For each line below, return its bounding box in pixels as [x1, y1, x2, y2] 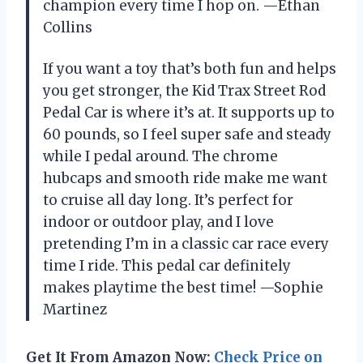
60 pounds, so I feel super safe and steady [43, 126, 331, 144]
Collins [43, 19, 92, 37]
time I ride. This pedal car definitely [43, 257, 291, 275]
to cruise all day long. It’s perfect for [43, 191, 293, 210]
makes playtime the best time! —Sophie [43, 279, 323, 297]
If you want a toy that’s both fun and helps [43, 60, 336, 79]
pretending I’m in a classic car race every [43, 235, 329, 254]
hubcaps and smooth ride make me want [43, 169, 327, 188]
